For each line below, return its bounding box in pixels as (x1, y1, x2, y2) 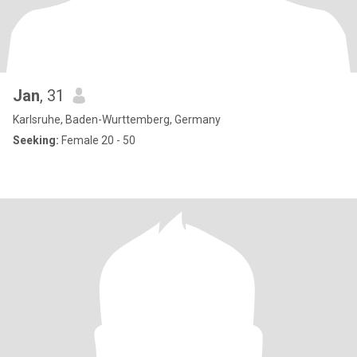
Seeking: (13, 134, 59, 147)
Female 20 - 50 (59, 134, 135, 147)
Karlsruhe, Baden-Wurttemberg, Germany (13, 113, 221, 126)
